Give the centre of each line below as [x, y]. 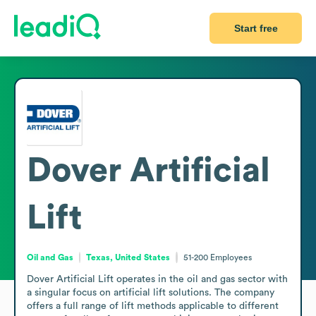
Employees [231, 257]
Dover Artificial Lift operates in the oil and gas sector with [157, 279]
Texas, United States [128, 257]
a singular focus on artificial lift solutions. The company [151, 292]
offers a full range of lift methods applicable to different [153, 306]
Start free [256, 28]
